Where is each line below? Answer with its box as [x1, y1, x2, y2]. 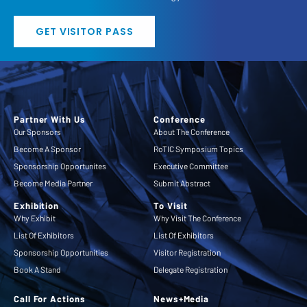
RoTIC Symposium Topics [153, 144, 243, 154]
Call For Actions [14, 293, 86, 305]
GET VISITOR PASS [36, 25, 134, 39]
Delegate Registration [153, 265, 228, 275]
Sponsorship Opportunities [14, 247, 108, 258]
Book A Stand [14, 265, 61, 275]
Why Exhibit [14, 213, 56, 223]
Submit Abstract [153, 178, 210, 188]
